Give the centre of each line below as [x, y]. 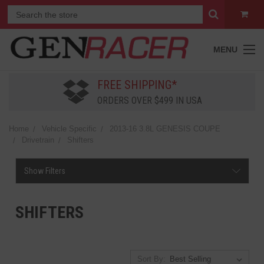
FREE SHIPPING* [137, 85]
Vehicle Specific [69, 129]
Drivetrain [38, 140]
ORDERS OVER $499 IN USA [150, 100]
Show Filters [44, 171]
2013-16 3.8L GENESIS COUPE [165, 129]
